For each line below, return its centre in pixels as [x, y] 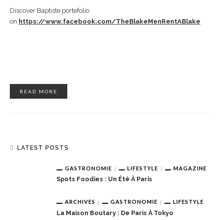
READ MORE [39, 91]
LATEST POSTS [43, 148]
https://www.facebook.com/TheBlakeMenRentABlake [110, 21]
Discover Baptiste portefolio [50, 10]
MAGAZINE [190, 168]
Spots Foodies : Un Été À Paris [104, 179]
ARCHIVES [80, 202]
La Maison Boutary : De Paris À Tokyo [115, 213]
